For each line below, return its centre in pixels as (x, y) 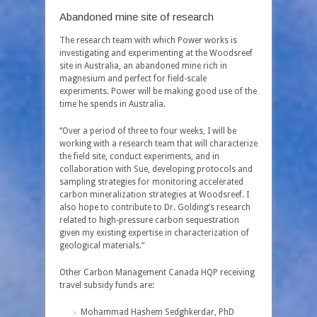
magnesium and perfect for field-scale (133, 79)
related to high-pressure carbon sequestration (149, 220)
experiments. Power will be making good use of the (158, 91)
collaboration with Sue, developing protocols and (156, 169)
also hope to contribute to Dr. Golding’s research (155, 207)
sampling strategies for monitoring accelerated (151, 182)
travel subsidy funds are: (107, 285)
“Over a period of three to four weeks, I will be (148, 131)
